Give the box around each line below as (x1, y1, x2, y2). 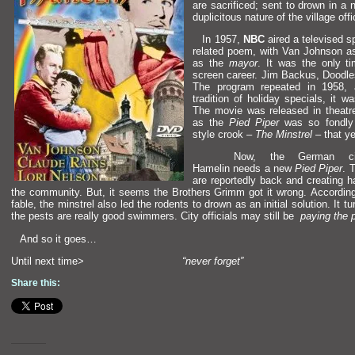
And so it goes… (11, 232, 97, 245)
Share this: (11, 277, 60, 289)
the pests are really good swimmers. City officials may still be (11, 210, 300, 223)
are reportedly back (193, 174, 286, 187)
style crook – (193, 128, 255, 140)
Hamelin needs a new (193, 162, 296, 175)
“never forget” (182, 254, 243, 267)
